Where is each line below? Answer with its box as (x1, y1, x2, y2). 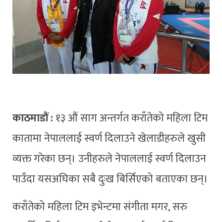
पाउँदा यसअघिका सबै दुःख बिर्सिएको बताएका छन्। (12, 170, 208, 188)
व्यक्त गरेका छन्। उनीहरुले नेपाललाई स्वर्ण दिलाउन (12, 150, 206, 168)
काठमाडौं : (12, 110, 55, 127)
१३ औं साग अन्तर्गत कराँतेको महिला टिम (55, 110, 208, 127)
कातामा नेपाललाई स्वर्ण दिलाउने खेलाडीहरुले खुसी (12, 130, 206, 148)
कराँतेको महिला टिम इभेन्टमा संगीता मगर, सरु (12, 198, 187, 216)
